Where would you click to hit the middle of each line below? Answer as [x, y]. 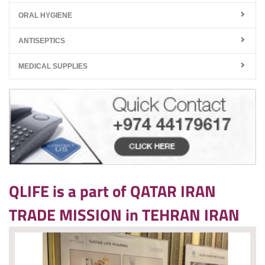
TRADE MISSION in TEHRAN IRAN [124, 214]
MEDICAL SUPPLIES [53, 67]
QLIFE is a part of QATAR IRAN [112, 191]
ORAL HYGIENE [45, 16]
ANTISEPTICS [42, 41]
